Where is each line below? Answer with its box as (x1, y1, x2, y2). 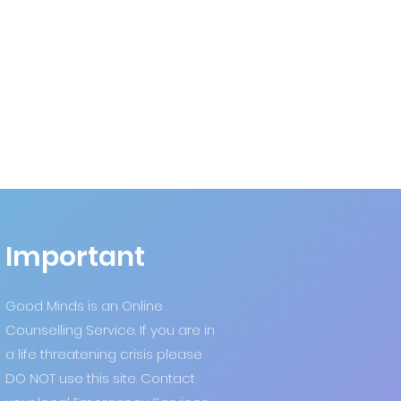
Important (5, 238, 145, 276)
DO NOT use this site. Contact (5, 369, 195, 388)
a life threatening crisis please (5, 345, 202, 363)
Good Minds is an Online (5, 296, 163, 315)
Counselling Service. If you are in (5, 320, 215, 339)
